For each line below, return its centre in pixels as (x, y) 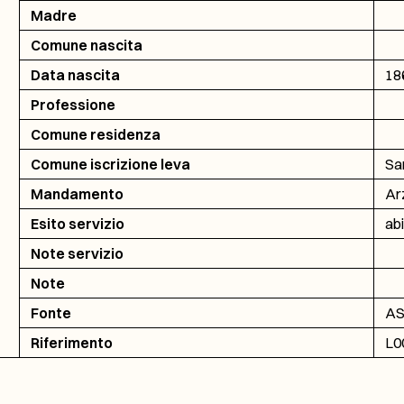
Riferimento (71, 343)
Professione (73, 105)
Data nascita (75, 75)
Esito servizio (77, 224)
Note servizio (77, 253)
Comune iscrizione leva (110, 164)
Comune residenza (95, 134)
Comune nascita (86, 45)
